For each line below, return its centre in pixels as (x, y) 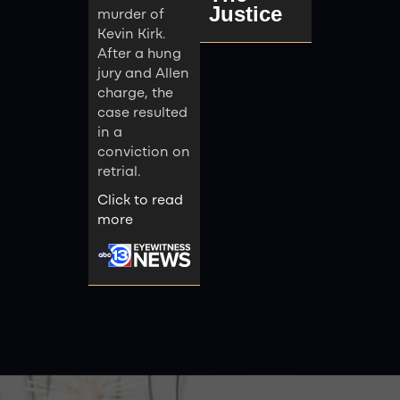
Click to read (140, 201)
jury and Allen (143, 75)
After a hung (139, 55)
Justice (246, 14)
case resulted (142, 114)
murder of (130, 16)
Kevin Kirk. (131, 35)
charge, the (135, 94)
